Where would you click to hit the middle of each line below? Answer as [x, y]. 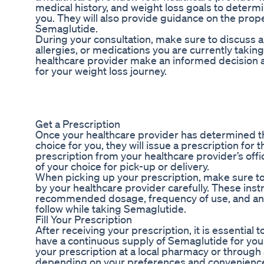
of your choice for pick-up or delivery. [122, 166]
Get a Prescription [78, 124]
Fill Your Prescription [84, 220]
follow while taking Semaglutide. [111, 209]
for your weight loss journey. [101, 71]
